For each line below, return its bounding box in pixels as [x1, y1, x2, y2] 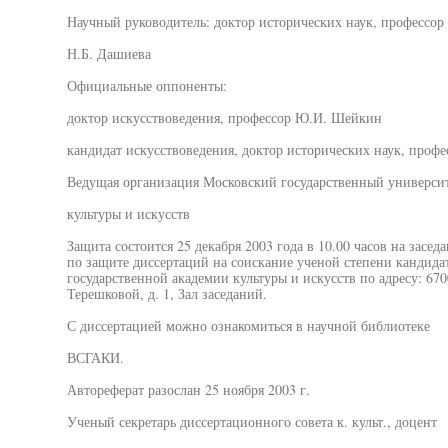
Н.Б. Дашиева [66, 44, 151, 63]
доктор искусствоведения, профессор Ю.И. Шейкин [66, 108, 382, 127]
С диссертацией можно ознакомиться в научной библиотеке [66, 316, 430, 335]
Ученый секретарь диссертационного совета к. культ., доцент [66, 412, 437, 431]
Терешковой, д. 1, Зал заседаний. [66, 284, 267, 303]
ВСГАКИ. [66, 348, 124, 367]
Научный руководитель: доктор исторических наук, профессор [66, 12, 444, 31]
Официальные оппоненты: [66, 76, 227, 95]
